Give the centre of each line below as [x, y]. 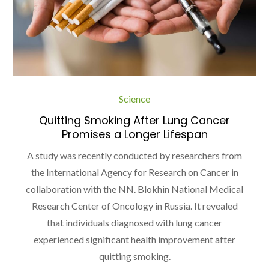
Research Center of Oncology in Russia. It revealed [134, 206]
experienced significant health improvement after [134, 240]
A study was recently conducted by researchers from [134, 156]
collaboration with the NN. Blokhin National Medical [134, 189]
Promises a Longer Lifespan [134, 134]
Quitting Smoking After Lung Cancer [134, 121]
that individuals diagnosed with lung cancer [134, 223]
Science [134, 99]
